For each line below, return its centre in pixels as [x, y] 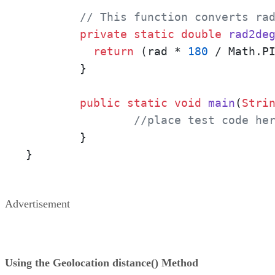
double [201, 34]
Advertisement [37, 204]
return [114, 52]
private [103, 34]
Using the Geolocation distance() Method [102, 263]
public [100, 103]
